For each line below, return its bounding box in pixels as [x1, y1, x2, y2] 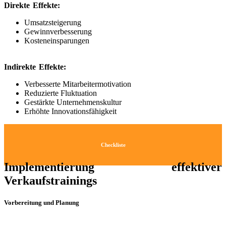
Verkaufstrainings [4, 174, 97, 188]
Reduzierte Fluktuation [24, 89, 97, 98]
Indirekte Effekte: [4, 63, 66, 72]
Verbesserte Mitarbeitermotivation [24, 80, 131, 89]
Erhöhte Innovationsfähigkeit [24, 107, 117, 116]
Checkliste [100, 142, 126, 148]
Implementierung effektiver [4, 160, 222, 174]
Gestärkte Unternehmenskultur [24, 98, 122, 107]
